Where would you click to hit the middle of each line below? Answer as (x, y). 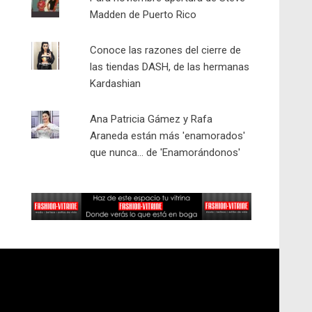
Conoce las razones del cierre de (166, 50)
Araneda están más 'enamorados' (168, 136)
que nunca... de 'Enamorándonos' (165, 153)
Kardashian (116, 84)
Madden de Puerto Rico (143, 15)
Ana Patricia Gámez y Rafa (151, 119)
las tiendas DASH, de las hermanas (170, 67)
